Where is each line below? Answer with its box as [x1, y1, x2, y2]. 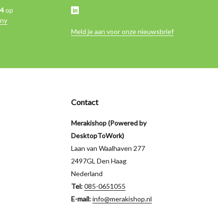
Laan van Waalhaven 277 [71, 144, 145, 153]
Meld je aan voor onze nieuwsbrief [71, 27, 174, 36]
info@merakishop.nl [92, 195, 152, 203]
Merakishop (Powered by [71, 119, 146, 127]
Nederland [71, 169, 103, 178]
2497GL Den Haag [71, 157, 127, 165]
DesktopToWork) [71, 131, 124, 140]
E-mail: [71, 195, 92, 203]
